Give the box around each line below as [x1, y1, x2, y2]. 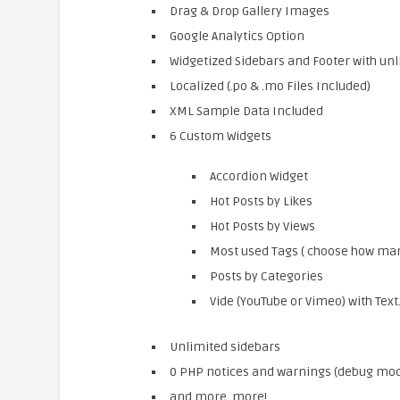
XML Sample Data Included [169, 104, 323, 119]
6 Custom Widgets [169, 129, 271, 144]
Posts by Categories [209, 269, 323, 284]
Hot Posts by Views [209, 219, 315, 234]
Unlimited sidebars [169, 339, 280, 354]
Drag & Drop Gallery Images [169, 4, 329, 19]
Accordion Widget [209, 169, 308, 184]
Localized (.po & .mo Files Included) [169, 79, 371, 94]
